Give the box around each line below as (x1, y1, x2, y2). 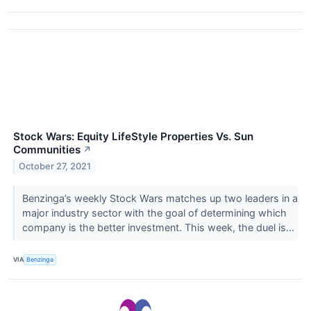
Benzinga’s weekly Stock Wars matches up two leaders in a (22, 192, 298, 204)
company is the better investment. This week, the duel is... (22, 221, 297, 233)
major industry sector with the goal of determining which (22, 206, 287, 219)
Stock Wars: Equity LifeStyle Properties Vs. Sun (13, 129, 253, 143)
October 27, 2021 (19, 161, 92, 172)
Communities (13, 142, 81, 156)
